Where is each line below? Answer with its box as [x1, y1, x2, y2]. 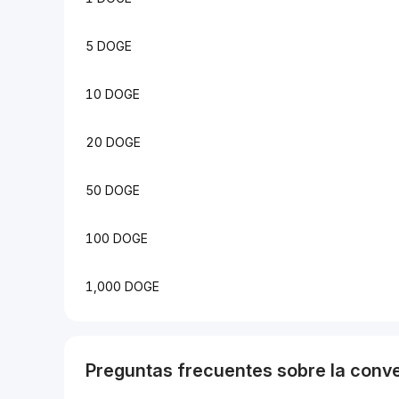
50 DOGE [85, 183, 140, 198]
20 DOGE [85, 134, 141, 150]
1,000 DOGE [85, 279, 159, 294]
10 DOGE [85, 86, 140, 102]
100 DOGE [85, 231, 148, 246]
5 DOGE [85, 38, 132, 53]
